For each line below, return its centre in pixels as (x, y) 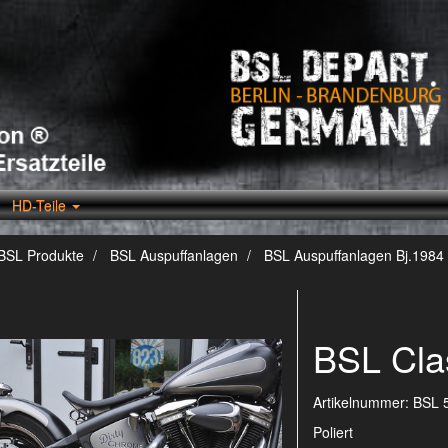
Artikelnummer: (363, 402)
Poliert (333, 432)
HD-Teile (41, 205)
